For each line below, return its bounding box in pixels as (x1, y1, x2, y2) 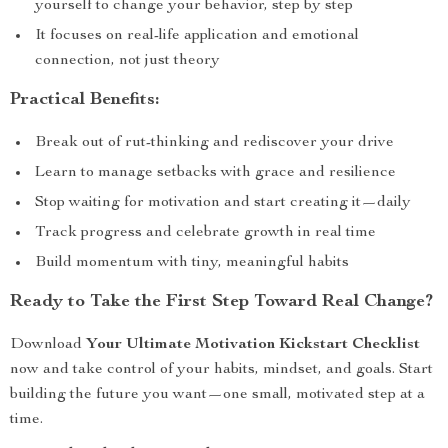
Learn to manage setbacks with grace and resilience (35, 165, 396, 181)
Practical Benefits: (10, 91, 160, 109)
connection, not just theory (35, 53, 220, 69)
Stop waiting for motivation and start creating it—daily (35, 195, 411, 211)
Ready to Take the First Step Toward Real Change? (10, 293, 433, 311)
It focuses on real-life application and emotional (35, 28, 359, 44)
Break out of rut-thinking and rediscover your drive (35, 135, 394, 151)
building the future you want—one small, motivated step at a (10, 387, 425, 403)
